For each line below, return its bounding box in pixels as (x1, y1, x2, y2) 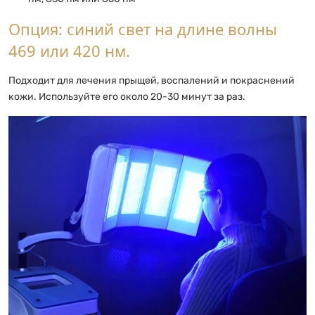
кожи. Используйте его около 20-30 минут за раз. (8, 90, 245, 103)
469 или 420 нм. (8, 39, 130, 61)
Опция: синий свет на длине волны (8, 18, 277, 39)
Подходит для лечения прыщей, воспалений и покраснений (8, 74, 295, 86)
